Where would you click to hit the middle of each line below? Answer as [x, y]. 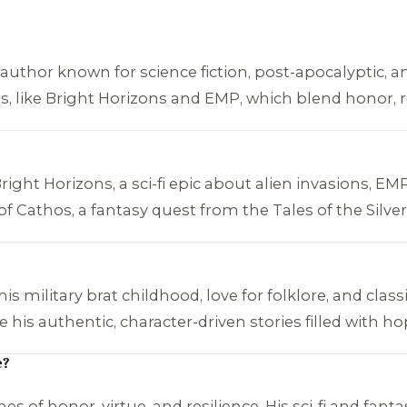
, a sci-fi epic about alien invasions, [243, 183]
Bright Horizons [106, 99]
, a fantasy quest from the [172, 209]
